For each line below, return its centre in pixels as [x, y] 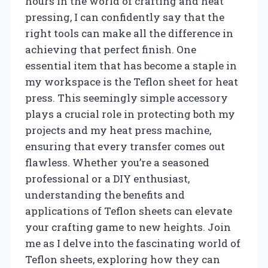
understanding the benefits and [105, 194]
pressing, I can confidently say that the [125, 17]
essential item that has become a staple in [131, 65]
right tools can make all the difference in [129, 33]
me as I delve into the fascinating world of [133, 243]
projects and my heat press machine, [118, 130]
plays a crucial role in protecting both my [130, 114]
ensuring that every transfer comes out [125, 146]
